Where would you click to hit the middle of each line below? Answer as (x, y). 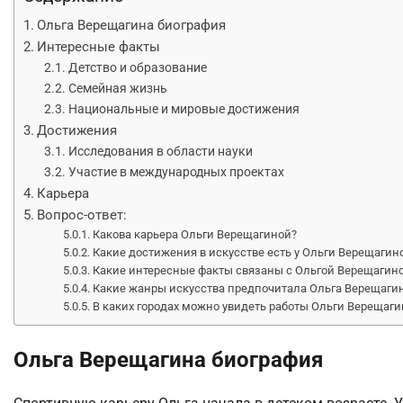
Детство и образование (137, 67)
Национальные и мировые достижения (184, 109)
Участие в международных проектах (176, 172)
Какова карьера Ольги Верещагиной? (195, 234)
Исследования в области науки (160, 151)
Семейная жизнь (117, 88)
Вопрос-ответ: (82, 215)
